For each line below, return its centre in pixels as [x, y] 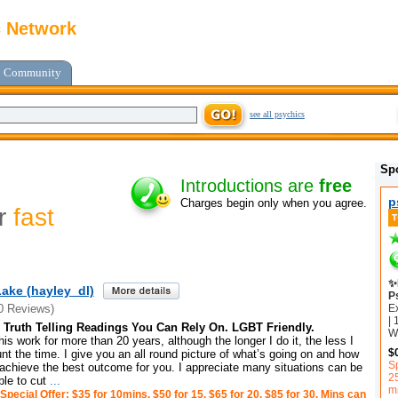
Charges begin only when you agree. [274, 203]
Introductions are [250, 186]
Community [32, 72]
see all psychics [277, 114]
